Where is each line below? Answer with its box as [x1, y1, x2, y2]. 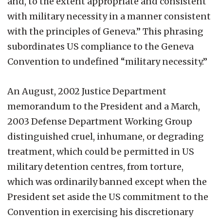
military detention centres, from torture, [7, 161, 183, 172]
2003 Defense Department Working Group [7, 115, 192, 127]
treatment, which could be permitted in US [7, 145, 194, 157]
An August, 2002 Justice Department [7, 85, 166, 97]
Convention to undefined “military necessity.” [7, 55, 207, 67]
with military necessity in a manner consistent [7, 10, 211, 22]
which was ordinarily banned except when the [7, 176, 207, 187]
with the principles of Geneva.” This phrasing [7, 25, 203, 37]
